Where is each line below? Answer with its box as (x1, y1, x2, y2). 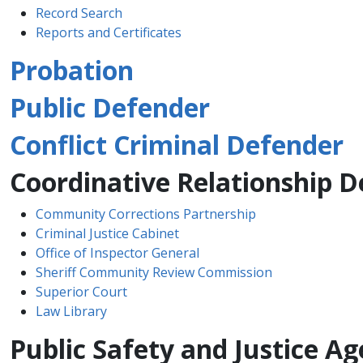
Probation (10, 52, 134, 88)
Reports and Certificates (36, 23, 181, 41)
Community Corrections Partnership (36, 204, 256, 223)
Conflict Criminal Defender (10, 126, 344, 162)
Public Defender (10, 89, 210, 125)
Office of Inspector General (36, 243, 199, 262)
